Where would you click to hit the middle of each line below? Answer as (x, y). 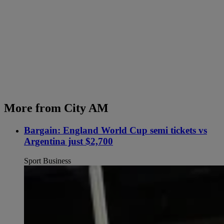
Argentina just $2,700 (68, 141)
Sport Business (47, 160)
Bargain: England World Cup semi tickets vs (115, 130)
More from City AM (56, 108)
